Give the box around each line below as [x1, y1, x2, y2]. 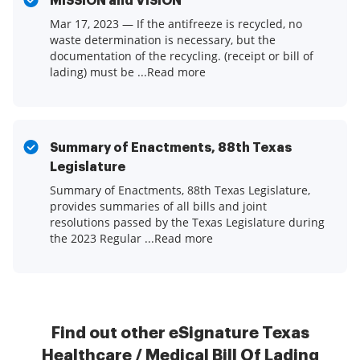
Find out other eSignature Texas [51, 325, 309, 342]
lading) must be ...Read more [50, 64, 206, 80]
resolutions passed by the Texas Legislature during [50, 215, 325, 231]
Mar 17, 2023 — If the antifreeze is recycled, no [50, 16, 302, 32]
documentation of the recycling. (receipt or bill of [50, 48, 313, 64]
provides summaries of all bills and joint [50, 198, 267, 215]
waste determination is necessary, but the [50, 32, 276, 48]
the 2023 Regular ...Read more [50, 231, 213, 247]
